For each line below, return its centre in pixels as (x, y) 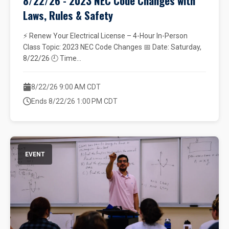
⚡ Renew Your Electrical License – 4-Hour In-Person (105, 36)
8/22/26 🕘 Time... (52, 58)
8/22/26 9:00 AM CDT (66, 87)
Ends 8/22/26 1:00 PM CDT (74, 101)
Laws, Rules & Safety (68, 15)
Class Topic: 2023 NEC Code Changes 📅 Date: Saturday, (112, 47)
